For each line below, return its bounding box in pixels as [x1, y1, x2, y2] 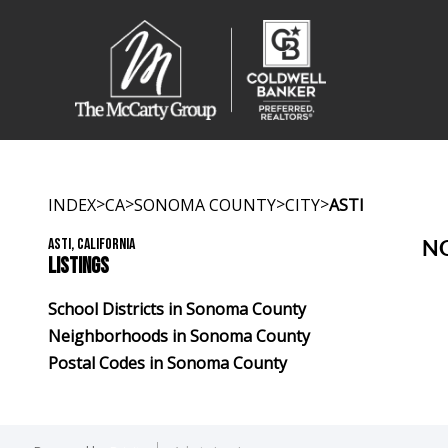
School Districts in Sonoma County [48, 298, 306, 320]
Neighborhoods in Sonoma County [48, 325, 310, 347]
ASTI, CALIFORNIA [48, 235, 135, 254]
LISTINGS [48, 253, 109, 280]
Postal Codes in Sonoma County [48, 352, 287, 374]
